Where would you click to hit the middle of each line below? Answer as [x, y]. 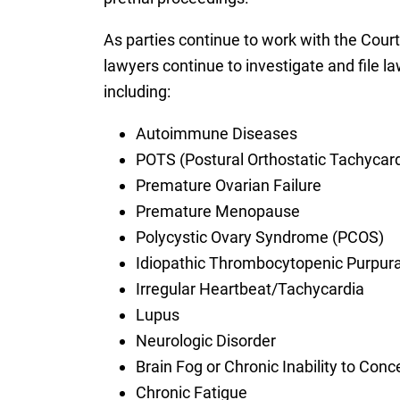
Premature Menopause [217, 211]
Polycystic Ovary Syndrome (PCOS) [259, 237]
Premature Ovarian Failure [228, 185]
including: [137, 91]
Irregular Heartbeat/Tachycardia [250, 288]
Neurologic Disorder [205, 340]
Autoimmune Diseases [216, 133]
